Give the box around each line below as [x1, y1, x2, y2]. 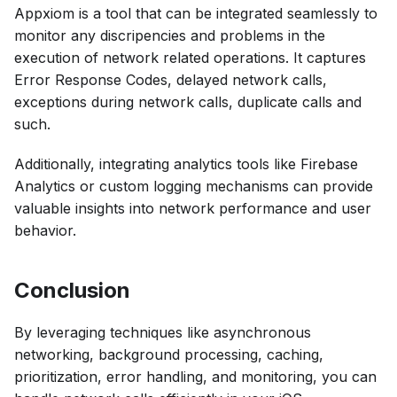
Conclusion [14, 276, 130, 303]
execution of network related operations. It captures [14, 48, 366, 66]
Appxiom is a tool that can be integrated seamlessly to [14, 4, 378, 22]
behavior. [14, 221, 76, 239]
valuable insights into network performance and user [14, 198, 371, 217]
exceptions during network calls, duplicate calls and [14, 92, 362, 111]
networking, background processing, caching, [14, 345, 323, 363]
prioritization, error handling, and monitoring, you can [14, 367, 377, 385]
